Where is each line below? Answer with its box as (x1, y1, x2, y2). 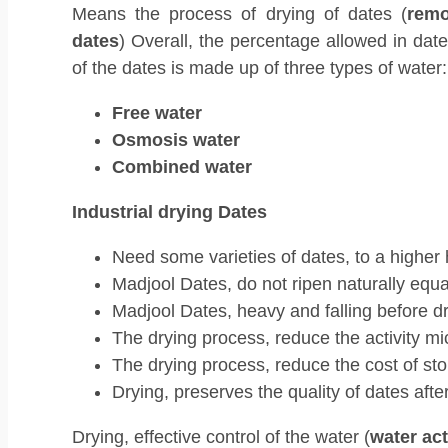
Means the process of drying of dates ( (72, 4, 408, 25)
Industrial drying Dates (72, 202, 267, 223)
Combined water (112, 157, 252, 178)
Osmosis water (112, 130, 240, 151)
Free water (112, 103, 202, 124)
